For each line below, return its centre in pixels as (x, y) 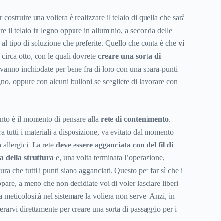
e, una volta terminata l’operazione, (109, 158)
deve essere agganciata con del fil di (114, 145)
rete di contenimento (134, 119)
